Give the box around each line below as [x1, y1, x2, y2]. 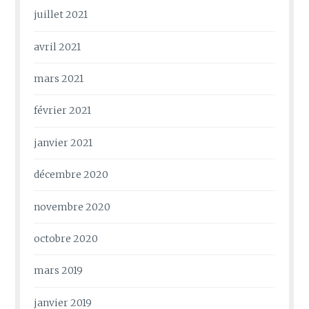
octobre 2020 [34, 232, 99, 245]
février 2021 [34, 104, 92, 117]
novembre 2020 [34, 200, 111, 213]
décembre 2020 [34, 168, 109, 181]
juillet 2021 [34, 8, 88, 21]
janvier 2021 [34, 136, 93, 149]
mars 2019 [34, 264, 83, 277]
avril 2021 [34, 40, 81, 53]
